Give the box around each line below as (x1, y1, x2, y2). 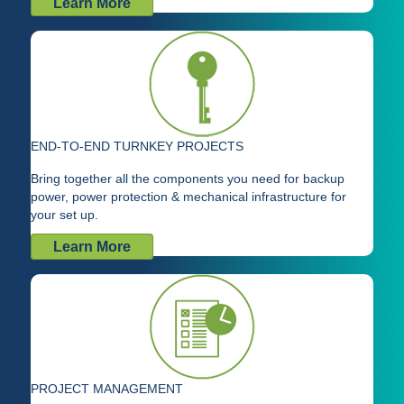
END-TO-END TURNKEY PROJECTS (31, 139, 243, 154)
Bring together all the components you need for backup (31, 171, 344, 187)
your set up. (31, 207, 98, 223)
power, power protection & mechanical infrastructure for (31, 189, 346, 205)
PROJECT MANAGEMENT (31, 381, 183, 397)
